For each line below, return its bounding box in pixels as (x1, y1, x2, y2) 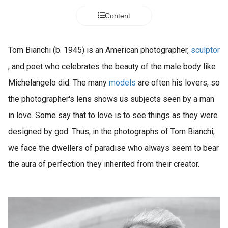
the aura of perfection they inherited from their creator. (8, 159, 199, 169)
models (109, 78, 136, 88)
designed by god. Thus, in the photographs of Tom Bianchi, (8, 127, 215, 136)
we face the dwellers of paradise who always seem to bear (8, 143, 219, 153)
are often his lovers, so (136, 78, 220, 88)
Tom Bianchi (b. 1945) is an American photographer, (8, 45, 191, 55)
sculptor (191, 45, 220, 55)
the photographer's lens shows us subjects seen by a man (8, 94, 214, 104)
